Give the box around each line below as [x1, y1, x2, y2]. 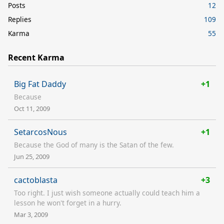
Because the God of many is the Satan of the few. [14, 139, 174, 149]
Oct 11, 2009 [14, 103, 50, 113]
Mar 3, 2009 [14, 209, 48, 219]
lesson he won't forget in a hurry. [14, 197, 121, 207]
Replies [8, 14, 31, 24]
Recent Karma [8, 51, 64, 63]
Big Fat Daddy [14, 78, 66, 89]
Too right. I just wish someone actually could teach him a [14, 187, 200, 197]
